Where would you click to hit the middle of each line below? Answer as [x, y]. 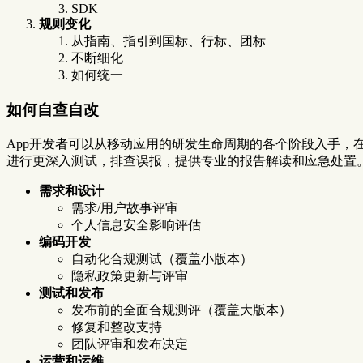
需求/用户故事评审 [125, 207]
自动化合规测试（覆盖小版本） [162, 258]
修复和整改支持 [117, 327]
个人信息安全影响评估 [136, 224]
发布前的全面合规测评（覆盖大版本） [181, 310]
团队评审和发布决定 [130, 344]
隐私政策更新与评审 [130, 275]
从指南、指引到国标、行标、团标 [169, 41]
